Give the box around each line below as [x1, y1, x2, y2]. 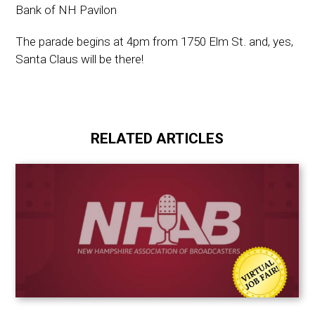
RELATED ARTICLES [91, 129, 224, 147]
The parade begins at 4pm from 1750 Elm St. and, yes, [15, 34, 294, 49]
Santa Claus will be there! [15, 51, 144, 66]
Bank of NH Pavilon [15, 2, 117, 17]
